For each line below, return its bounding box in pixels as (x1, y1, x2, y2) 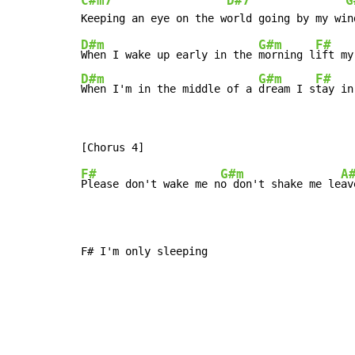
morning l (258, 48, 315, 62)
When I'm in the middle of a (81, 82, 258, 96)
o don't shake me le (220, 177, 341, 191)
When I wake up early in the (81, 48, 258, 62)
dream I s (258, 82, 315, 96)
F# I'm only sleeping (81, 245, 208, 258)
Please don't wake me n (81, 177, 220, 191)
